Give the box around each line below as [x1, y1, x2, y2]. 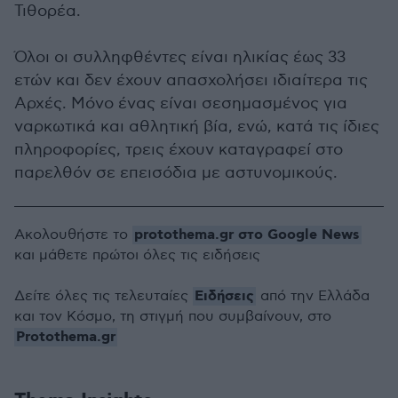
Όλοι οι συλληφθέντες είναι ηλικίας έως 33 [14, 47, 346, 67]
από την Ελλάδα [256, 287, 370, 305]
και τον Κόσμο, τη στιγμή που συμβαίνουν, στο [14, 307, 331, 325]
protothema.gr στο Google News [134, 225, 360, 244]
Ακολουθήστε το [14, 226, 132, 243]
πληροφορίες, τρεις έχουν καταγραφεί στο [14, 139, 343, 159]
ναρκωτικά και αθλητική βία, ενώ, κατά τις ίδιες [14, 116, 379, 136]
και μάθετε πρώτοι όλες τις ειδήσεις [14, 246, 260, 264]
